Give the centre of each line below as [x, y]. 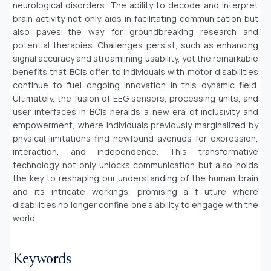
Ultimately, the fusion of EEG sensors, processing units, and [135, 99]
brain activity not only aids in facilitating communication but [135, 19]
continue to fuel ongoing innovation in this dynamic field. [135, 85]
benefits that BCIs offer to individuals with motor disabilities [135, 72]
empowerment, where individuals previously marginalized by [135, 125]
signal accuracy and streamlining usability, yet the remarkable [135, 59]
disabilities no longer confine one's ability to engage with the [135, 205]
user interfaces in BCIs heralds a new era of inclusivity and [135, 112]
